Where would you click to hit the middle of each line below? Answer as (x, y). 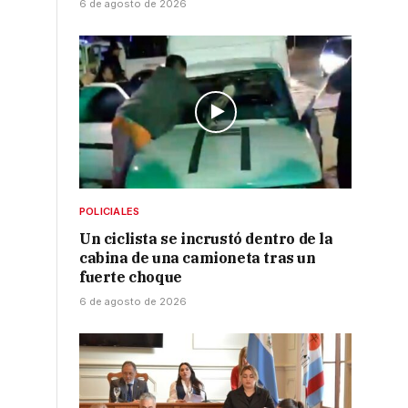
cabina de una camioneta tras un (198, 258)
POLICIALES (110, 212)
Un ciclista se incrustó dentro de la (206, 239)
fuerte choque (131, 277)
